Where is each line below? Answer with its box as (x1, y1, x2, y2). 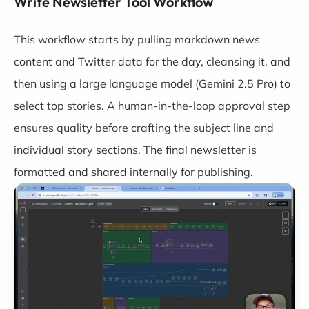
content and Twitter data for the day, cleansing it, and (14, 54, 290, 68)
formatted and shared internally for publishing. (14, 165, 253, 179)
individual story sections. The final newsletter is (14, 143, 257, 157)
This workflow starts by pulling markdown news (14, 32, 260, 46)
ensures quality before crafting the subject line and (14, 121, 274, 134)
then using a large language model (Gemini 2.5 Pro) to (14, 77, 290, 90)
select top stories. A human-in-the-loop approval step (14, 99, 290, 112)
